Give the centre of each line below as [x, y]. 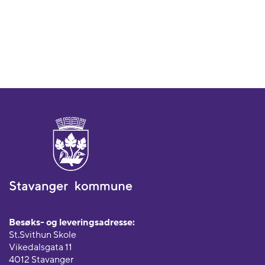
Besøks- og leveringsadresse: [72, 223]
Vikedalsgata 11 [41, 248]
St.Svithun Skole [43, 235]
